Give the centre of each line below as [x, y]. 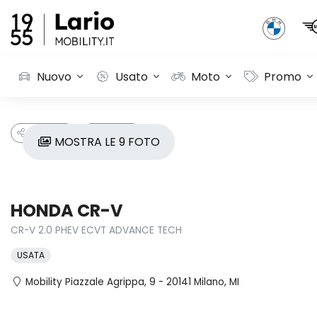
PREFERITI [117, 133]
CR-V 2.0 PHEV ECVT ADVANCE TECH [96, 230]
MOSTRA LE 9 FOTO [106, 142]
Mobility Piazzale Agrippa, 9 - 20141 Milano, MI [132, 282]
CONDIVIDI [48, 133]
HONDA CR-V [67, 211]
